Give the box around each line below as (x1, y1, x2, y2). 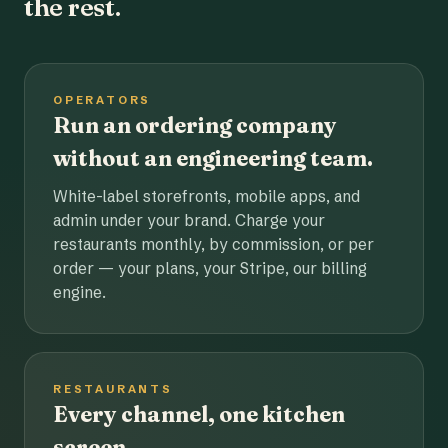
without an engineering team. (53, 145, 373, 172)
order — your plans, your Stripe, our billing (53, 259, 367, 278)
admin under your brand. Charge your (53, 211, 325, 230)
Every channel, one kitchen (53, 401, 345, 428)
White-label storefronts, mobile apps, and (53, 187, 360, 206)
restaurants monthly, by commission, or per (53, 235, 374, 254)
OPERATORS (53, 93, 152, 107)
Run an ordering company (53, 112, 337, 139)
